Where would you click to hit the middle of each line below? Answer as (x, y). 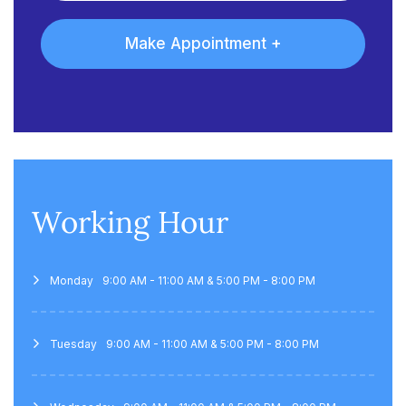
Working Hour (130, 222)
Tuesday (73, 343)
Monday (72, 280)
